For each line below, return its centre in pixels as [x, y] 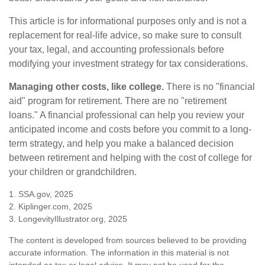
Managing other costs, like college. [86, 87]
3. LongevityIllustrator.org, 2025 [68, 219]
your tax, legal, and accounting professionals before [117, 50]
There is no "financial [209, 87]
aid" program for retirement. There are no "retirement [118, 101]
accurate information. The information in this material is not [119, 253]
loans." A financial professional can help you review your [127, 115]
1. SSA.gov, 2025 [41, 194]
